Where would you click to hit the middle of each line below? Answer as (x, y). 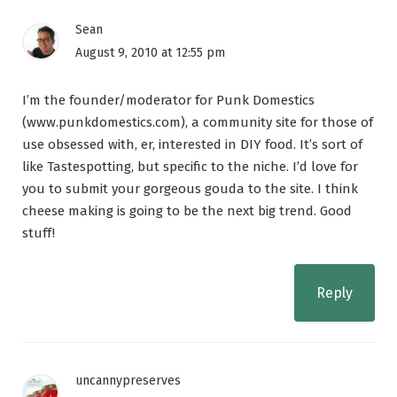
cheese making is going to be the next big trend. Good (187, 211)
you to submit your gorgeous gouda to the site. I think (190, 189)
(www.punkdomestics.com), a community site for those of (198, 123)
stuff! (39, 234)
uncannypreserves (128, 381)
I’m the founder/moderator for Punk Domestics (168, 101)
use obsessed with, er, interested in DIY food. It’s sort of (192, 145)
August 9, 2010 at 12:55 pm (150, 53)
